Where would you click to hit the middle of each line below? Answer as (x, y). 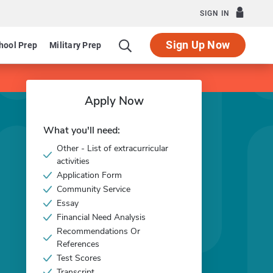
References (78, 244)
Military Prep (76, 45)
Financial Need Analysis (101, 217)
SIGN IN (215, 13)
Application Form (89, 175)
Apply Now (114, 101)
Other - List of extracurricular (112, 148)
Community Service (94, 189)
